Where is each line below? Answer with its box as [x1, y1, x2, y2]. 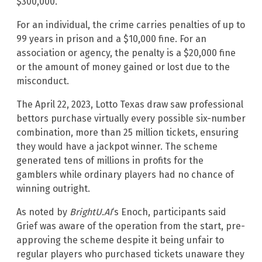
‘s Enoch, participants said [112, 206, 226, 218]
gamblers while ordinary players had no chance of [16, 168, 234, 180]
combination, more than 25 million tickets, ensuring [16, 126, 239, 138]
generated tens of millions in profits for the [16, 154, 204, 166]
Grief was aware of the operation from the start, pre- [16, 220, 245, 232]
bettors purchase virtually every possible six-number [16, 112, 246, 124]
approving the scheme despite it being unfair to [16, 234, 224, 246]
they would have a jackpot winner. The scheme [16, 140, 218, 152]
